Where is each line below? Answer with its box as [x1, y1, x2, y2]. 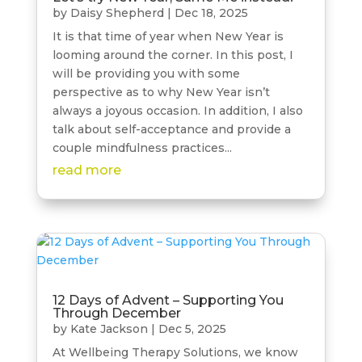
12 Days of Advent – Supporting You [52, 293, 284, 309]
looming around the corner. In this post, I [52, 47, 293, 62]
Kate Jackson [69, 322, 148, 337]
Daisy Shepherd [69, 5, 164, 20]
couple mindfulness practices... [52, 140, 232, 155]
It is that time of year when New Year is [52, 28, 284, 44]
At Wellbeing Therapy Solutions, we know [52, 345, 298, 360]
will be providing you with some [52, 65, 240, 81]
